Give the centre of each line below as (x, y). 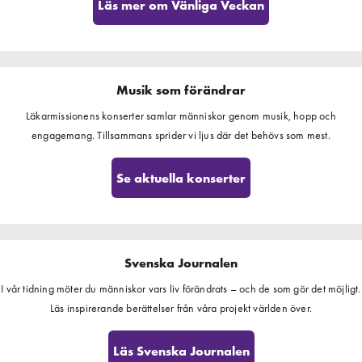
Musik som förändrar (181, 90)
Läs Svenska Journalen (181, 351)
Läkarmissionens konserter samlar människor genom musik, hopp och (181, 116)
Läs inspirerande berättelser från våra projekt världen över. (181, 308)
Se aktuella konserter (181, 178)
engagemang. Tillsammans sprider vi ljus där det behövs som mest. (181, 135)
